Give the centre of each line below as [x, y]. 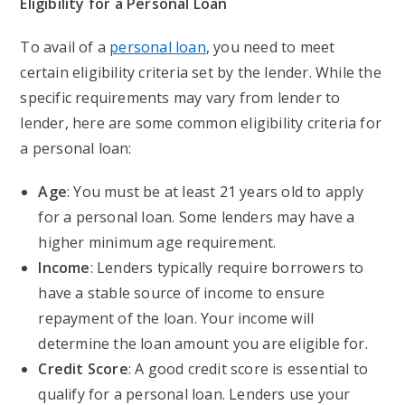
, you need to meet [270, 47]
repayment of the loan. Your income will [176, 318]
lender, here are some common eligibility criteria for [201, 123]
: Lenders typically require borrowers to [227, 268]
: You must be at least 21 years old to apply [215, 192]
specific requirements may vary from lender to [180, 98]
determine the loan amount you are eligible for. [203, 344]
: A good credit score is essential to [248, 369]
